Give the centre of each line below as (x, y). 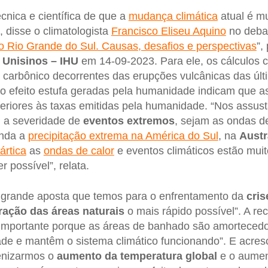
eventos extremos (129, 121)
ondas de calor (79, 150)
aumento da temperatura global (137, 256)
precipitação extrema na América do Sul (123, 135)
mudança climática (173, 16)
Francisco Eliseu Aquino (168, 31)
